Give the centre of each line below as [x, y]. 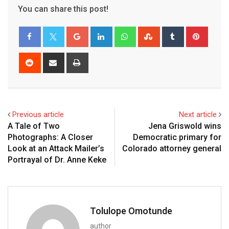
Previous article [38, 114]
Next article [198, 114]
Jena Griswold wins [185, 126]
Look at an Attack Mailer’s [56, 148]
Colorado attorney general [172, 148]
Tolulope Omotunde [131, 211]
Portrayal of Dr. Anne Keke [57, 159]
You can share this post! [63, 9]
